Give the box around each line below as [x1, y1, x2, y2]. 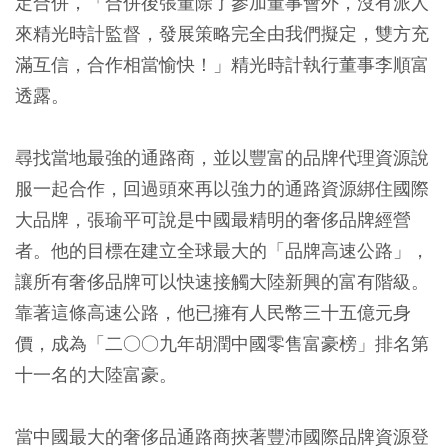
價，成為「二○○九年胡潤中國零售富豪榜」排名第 [15, 332, 429, 355]
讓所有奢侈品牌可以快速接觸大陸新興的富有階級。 [15, 270, 429, 293]
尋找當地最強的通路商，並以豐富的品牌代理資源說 [15, 146, 429, 169]
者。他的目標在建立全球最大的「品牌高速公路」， [15, 239, 429, 262]
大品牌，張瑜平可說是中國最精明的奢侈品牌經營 [15, 208, 411, 231]
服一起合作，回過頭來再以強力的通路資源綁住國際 [15, 177, 429, 200]
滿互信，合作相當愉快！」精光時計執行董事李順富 [15, 53, 429, 76]
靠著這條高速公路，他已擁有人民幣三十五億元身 [15, 301, 411, 324]
